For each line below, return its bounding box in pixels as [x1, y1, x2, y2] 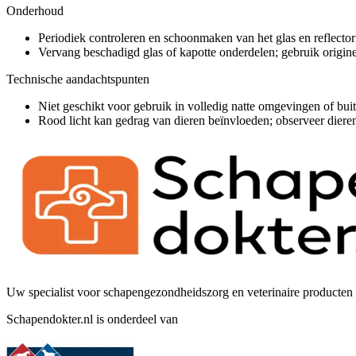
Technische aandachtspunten [6, 72, 149, 86]
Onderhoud [6, 3, 64, 17]
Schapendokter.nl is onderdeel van [6, 311, 178, 326]
